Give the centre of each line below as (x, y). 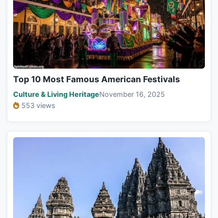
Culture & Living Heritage (56, 94)
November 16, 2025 (132, 94)
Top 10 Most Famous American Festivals (97, 79)
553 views (38, 105)
